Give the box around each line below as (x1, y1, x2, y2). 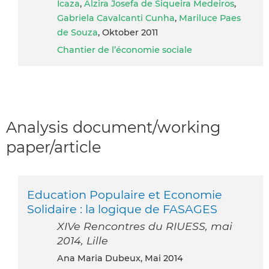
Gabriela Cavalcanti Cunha (57, 12, 175, 23)
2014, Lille (57, 234, 108, 247)
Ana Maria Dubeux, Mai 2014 (64, 253, 183, 264)
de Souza (57, 26, 98, 38)
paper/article (6, 137, 101, 156)
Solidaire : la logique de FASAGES (27, 202, 217, 217)
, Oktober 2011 (98, 26, 158, 38)
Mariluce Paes (179, 12, 241, 23)
